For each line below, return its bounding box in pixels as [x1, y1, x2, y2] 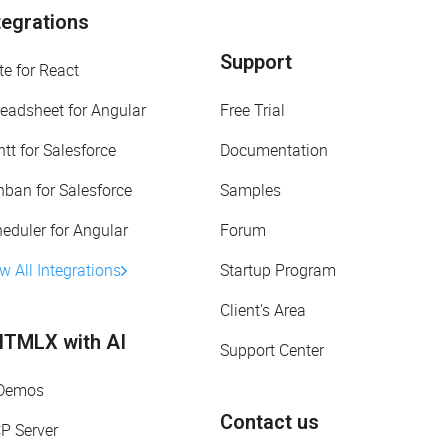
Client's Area [220, 299, 306, 322]
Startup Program [220, 259, 336, 282]
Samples [220, 179, 281, 202]
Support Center [220, 339, 324, 362]
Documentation [220, 139, 328, 162]
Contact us [220, 410, 319, 435]
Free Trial [220, 99, 285, 122]
